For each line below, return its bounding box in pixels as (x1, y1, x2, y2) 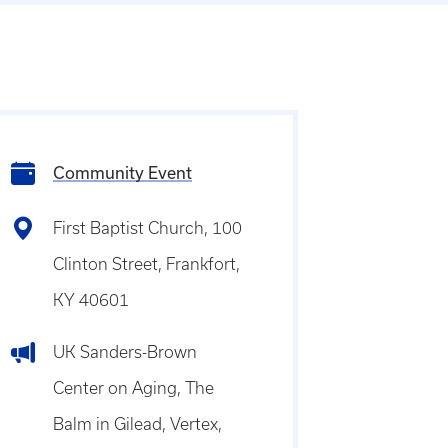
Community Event (52, 163, 192, 182)
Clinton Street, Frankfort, (52, 255, 240, 273)
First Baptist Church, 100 (52, 219, 242, 237)
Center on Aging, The (52, 379, 214, 397)
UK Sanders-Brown (52, 343, 197, 361)
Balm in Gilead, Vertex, (52, 415, 222, 433)
